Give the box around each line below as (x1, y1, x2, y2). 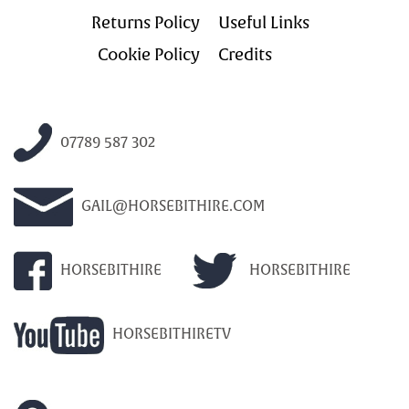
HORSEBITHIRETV (109, 324, 231, 344)
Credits (218, 44, 272, 67)
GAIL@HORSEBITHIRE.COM (78, 196, 265, 216)
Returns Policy (91, 12, 200, 35)
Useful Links (218, 12, 309, 35)
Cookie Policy (98, 44, 200, 67)
